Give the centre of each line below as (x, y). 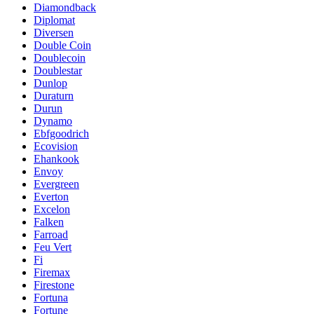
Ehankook (56, 158)
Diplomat (54, 20)
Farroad (51, 234)
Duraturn (54, 95)
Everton (51, 196)
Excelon (52, 209)
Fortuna (51, 297)
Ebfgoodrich (61, 133)
